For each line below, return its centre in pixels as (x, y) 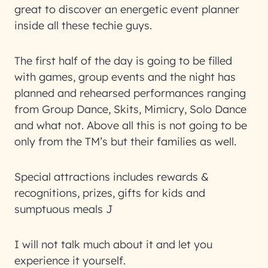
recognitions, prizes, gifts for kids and (110, 193)
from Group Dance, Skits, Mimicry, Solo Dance (130, 109)
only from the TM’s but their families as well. (125, 141)
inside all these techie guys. (83, 25)
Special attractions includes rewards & (112, 177)
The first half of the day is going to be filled (123, 61)
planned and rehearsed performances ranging (130, 93)
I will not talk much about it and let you (113, 244)
